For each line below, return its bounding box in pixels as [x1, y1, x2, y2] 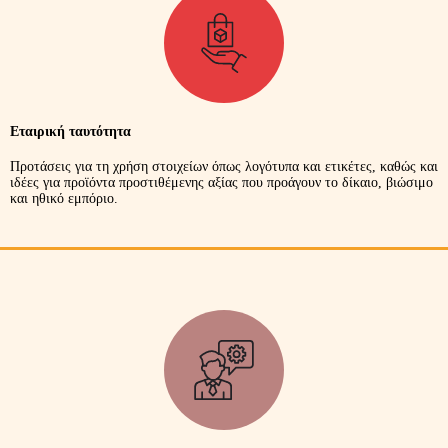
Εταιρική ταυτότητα [10, 124, 131, 140]
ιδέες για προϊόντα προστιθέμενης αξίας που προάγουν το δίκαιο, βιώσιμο [10, 175, 433, 191]
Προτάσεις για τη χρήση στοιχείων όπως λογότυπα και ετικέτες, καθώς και [10, 159, 438, 175]
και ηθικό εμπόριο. [10, 191, 118, 207]
